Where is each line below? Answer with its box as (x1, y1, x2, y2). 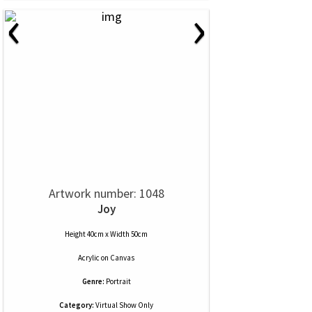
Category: (59, 300, 94, 310)
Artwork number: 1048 (48, 185, 164, 201)
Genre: (81, 276, 104, 286)
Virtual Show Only (94, 300, 153, 310)
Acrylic (78, 253, 100, 263)
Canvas (110, 253, 134, 263)
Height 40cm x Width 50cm (65, 229, 148, 239)
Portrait (105, 276, 131, 286)
